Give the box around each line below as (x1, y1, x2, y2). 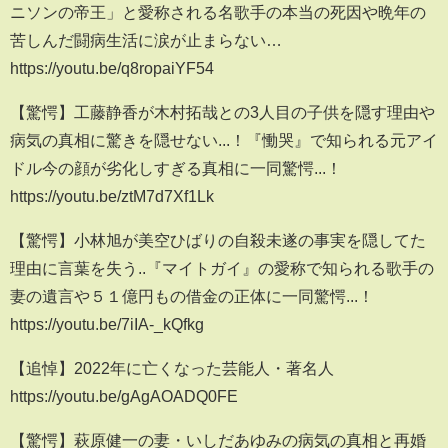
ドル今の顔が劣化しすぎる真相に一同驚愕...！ (10, 160, 342, 177)
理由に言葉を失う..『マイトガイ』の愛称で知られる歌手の (10, 260, 434, 277)
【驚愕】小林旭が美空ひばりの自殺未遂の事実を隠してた (10, 232, 426, 249)
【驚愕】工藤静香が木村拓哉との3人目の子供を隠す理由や (10, 104, 435, 121)
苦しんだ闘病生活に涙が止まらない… (10, 32, 282, 49)
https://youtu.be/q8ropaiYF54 (10, 60, 214, 77)
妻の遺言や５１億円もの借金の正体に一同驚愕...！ (10, 288, 374, 305)
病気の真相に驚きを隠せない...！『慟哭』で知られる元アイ (10, 132, 438, 149)
